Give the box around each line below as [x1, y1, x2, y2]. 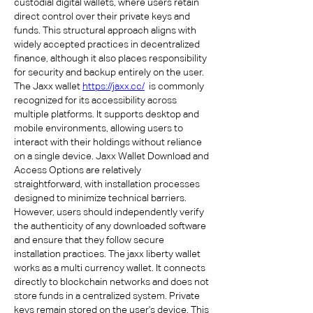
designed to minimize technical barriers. [14, 192, 187, 203]
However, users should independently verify [14, 206, 204, 217]
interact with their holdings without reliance [14, 136, 202, 147]
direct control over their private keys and [14, 10, 190, 22]
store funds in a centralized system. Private [14, 290, 200, 301]
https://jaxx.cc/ [82, 80, 145, 92]
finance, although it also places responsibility [14, 52, 207, 64]
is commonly [145, 80, 204, 92]
